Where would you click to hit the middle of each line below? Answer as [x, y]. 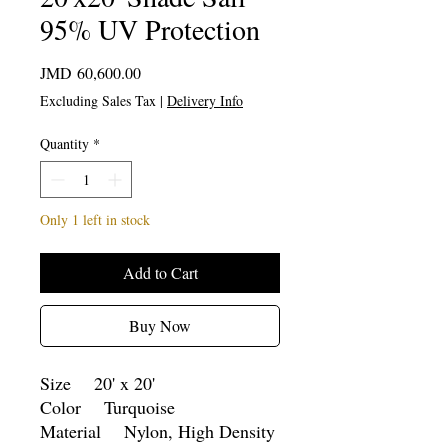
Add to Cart [160, 272]
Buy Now [160, 325]
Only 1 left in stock [95, 219]
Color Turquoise [107, 406]
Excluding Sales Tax [98, 100]
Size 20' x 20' [97, 382]
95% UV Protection [150, 28]
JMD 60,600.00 [90, 72]
